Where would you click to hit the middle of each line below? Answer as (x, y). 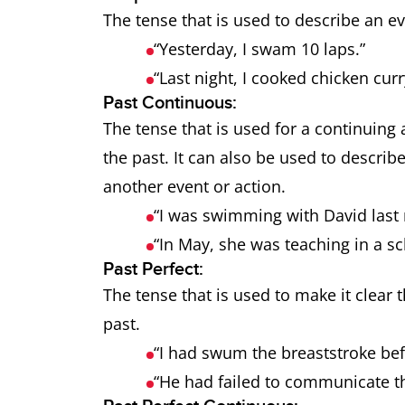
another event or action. (197, 186)
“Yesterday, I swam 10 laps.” (262, 49)
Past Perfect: (155, 269)
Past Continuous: (172, 103)
